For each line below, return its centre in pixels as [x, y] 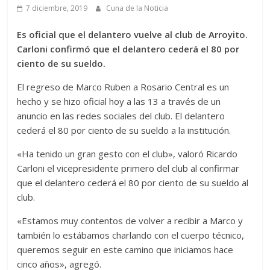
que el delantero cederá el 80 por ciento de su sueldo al [133, 183]
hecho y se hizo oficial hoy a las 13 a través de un [119, 102]
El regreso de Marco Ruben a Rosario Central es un [123, 87]
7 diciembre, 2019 [57, 8]
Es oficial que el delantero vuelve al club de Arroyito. [133, 35]
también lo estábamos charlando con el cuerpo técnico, [131, 235]
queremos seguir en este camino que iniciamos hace [125, 250]
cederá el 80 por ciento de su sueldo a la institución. [124, 130]
